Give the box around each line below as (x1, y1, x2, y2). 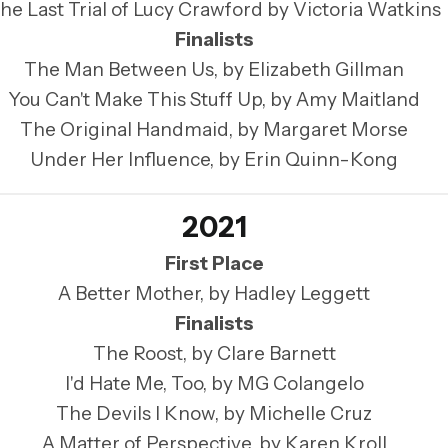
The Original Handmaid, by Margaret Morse (20, 117, 408, 141)
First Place (164, 252, 264, 276)
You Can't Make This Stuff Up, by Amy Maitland (8, 87, 420, 111)
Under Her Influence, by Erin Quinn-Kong (30, 147, 398, 171)
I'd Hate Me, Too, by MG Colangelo (64, 372, 364, 396)
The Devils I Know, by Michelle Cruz (56, 402, 372, 426)
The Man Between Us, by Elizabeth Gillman (24, 57, 404, 81)
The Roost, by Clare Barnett (92, 342, 336, 366)
